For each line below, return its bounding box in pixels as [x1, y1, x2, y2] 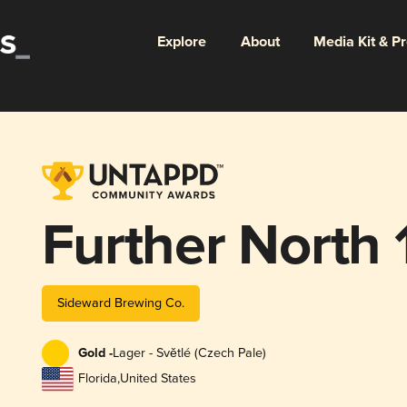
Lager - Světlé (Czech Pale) [112, 345, 266, 362]
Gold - [77, 345, 113, 362]
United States [119, 371, 196, 387]
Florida [77, 371, 117, 387]
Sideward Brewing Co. [56, 294, 184, 311]
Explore [156, 32, 206, 52]
